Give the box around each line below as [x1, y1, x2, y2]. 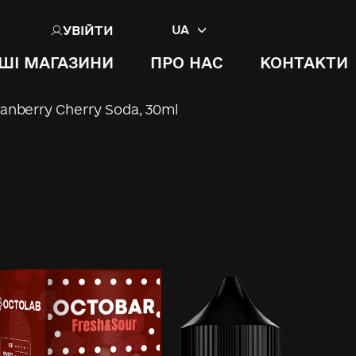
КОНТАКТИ [259, 54, 348, 72]
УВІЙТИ [63, 22, 114, 37]
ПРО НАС [149, 54, 223, 72]
